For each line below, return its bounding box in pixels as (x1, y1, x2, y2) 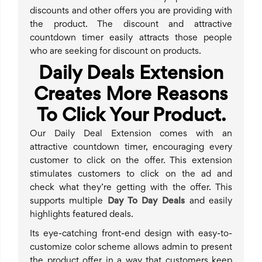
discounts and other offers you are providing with (30, 7, 232, 16)
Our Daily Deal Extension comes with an (30, 130, 232, 139)
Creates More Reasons (34, 87, 228, 105)
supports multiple (30, 197, 108, 206)
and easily (185, 197, 233, 206)
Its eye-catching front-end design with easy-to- (30, 230, 232, 239)
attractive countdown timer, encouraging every (30, 143, 232, 152)
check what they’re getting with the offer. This (30, 184, 232, 192)
